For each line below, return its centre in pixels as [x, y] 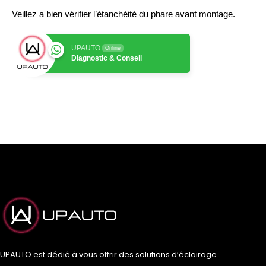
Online [113, 48]
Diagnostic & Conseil [107, 58]
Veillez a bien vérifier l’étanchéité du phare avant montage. [123, 14]
